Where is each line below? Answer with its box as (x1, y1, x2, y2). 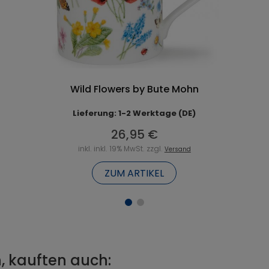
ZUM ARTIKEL (104, 166, 165, 180)
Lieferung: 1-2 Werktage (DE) (73, 107, 196, 119)
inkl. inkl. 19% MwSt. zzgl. (77, 143, 165, 154)
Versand (164, 144, 191, 154)
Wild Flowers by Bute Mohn (70, 82, 199, 96)
